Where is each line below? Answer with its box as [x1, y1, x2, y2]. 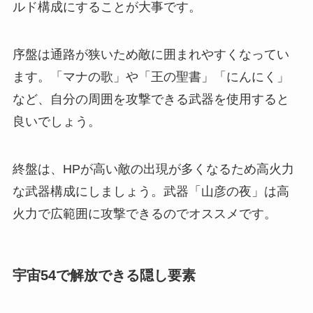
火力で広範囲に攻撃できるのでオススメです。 [12, 207, 277, 221]
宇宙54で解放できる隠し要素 [12, 268, 196, 284]
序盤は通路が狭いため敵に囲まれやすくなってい [12, 48, 289, 62]
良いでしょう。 [12, 115, 101, 129]
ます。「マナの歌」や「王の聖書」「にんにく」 [12, 70, 289, 85]
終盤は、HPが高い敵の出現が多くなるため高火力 [12, 162, 294, 177]
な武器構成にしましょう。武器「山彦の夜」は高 [12, 184, 289, 199]
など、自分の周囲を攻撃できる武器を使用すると [12, 92, 289, 107]
